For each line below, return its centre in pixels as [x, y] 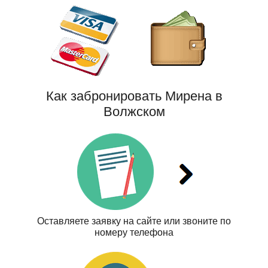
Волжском [134, 112]
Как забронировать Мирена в [134, 96]
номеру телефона [134, 233]
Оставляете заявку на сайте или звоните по [134, 221]
